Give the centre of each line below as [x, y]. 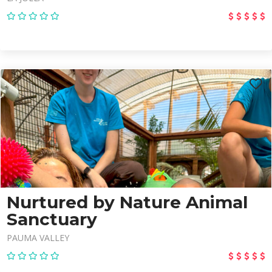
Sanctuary [52, 219]
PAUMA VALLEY [38, 238]
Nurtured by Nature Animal [127, 202]
